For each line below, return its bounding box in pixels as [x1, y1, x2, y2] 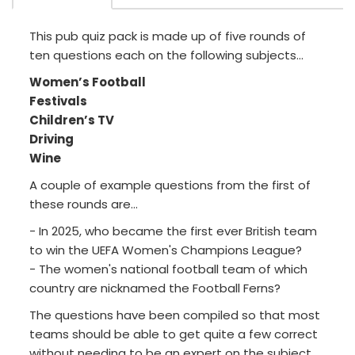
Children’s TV [29, 112, 114, 129]
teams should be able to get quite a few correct [29, 326, 318, 343]
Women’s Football [29, 74, 146, 91]
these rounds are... [29, 196, 138, 213]
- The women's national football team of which [29, 261, 307, 278]
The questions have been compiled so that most [29, 307, 320, 324]
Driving [29, 131, 74, 148]
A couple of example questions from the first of [29, 177, 311, 194]
